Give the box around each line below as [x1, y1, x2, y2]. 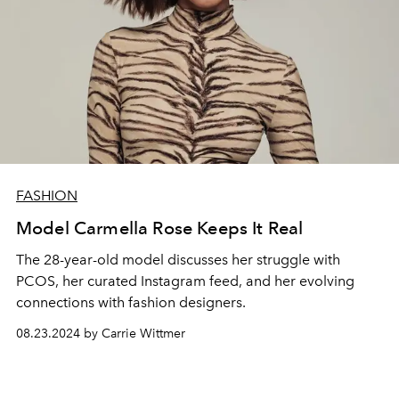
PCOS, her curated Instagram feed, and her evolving [16, 272, 354, 289]
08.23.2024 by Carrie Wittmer [16, 325, 185, 341]
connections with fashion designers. [16, 293, 246, 311]
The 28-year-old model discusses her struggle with [16, 250, 340, 268]
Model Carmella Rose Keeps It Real [16, 216, 304, 239]
